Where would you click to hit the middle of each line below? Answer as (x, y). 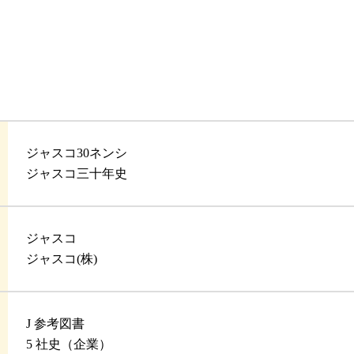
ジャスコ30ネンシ (77, 153)
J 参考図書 (56, 324)
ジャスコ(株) (62, 259)
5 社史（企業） (69, 345)
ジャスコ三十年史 (77, 174)
